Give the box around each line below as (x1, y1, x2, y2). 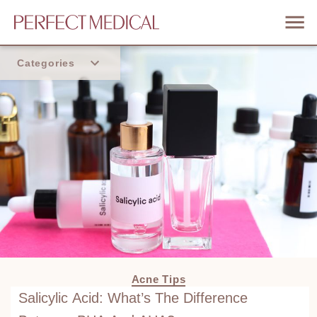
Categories (17, 57, 75, 69)
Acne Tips (131, 272, 186, 285)
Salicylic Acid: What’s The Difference (18, 289, 248, 306)
